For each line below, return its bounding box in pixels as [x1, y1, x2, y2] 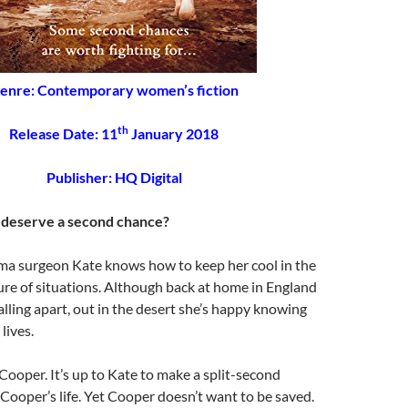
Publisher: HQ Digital [46, 168, 182, 187]
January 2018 [128, 125, 219, 143]
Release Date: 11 [9, 125, 117, 143]
